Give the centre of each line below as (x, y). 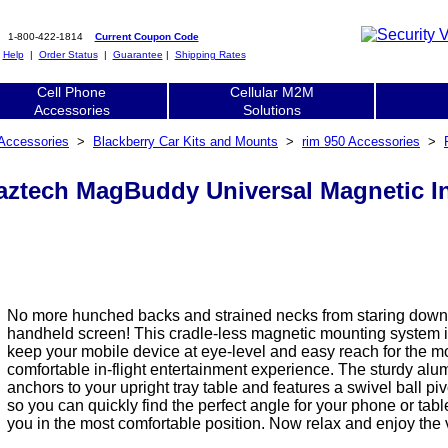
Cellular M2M (271, 92)
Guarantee (137, 54)
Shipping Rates (210, 54)
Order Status (68, 54)
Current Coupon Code (146, 36)
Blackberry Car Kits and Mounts (185, 141)
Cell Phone (71, 92)
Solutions (271, 110)
